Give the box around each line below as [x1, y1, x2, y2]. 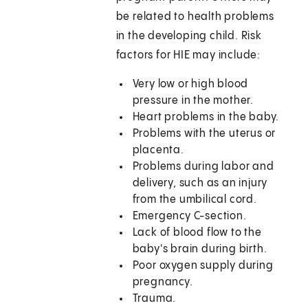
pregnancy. [132, 276, 193, 289]
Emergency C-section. [132, 210, 247, 223]
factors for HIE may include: [115, 49, 261, 62]
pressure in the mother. [132, 95, 254, 107]
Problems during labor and [132, 161, 274, 173]
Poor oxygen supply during [132, 260, 274, 272]
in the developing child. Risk [115, 30, 262, 43]
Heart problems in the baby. [132, 111, 280, 124]
